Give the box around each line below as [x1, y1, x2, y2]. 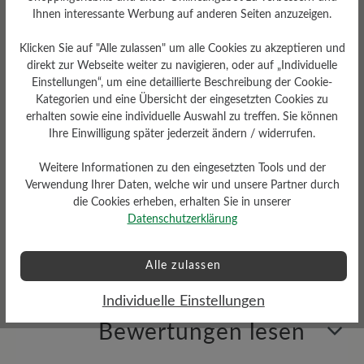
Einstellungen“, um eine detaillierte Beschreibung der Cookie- [32, 76, 332, 89]
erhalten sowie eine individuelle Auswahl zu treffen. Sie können [26, 110, 338, 123]
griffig [85, 6, 113, 18]
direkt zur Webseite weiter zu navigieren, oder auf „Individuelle [27, 59, 337, 71]
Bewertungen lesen [97, 320, 305, 344]
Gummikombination [214, 229, 315, 241]
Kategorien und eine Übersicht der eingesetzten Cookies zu [36, 93, 328, 106]
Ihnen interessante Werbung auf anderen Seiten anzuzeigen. [32, 8, 331, 20]
